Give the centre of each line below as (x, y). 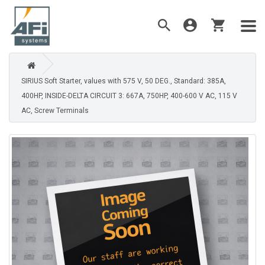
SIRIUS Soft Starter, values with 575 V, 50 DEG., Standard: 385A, (124, 81)
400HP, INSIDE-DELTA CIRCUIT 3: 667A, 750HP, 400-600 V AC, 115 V (129, 96)
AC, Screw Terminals (55, 111)
